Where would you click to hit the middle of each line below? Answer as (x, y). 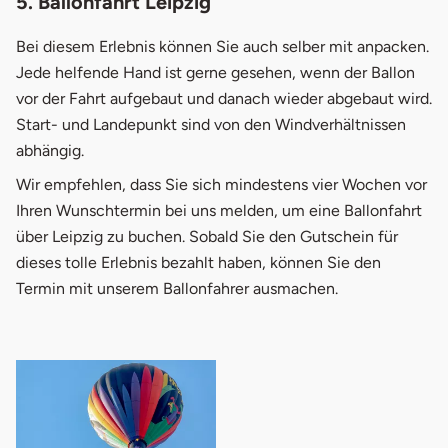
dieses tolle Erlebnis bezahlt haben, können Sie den (198, 262)
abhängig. (50, 150)
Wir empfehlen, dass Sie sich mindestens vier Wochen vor (221, 184)
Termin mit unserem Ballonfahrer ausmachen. (177, 288)
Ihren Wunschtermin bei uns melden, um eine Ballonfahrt (219, 210)
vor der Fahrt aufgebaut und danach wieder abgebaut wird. (224, 98)
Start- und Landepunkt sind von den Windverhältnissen (211, 124)
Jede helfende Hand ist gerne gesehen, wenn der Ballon (215, 72)
